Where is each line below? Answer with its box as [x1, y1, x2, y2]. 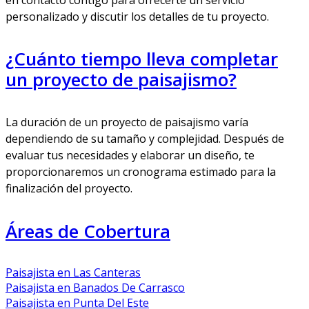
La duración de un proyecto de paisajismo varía [6, 114, 248, 130]
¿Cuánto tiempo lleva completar [6, 46, 278, 72]
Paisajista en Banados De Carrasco [6, 280, 185, 296]
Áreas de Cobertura [6, 218, 170, 243]
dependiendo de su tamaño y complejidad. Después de [6, 130, 284, 146]
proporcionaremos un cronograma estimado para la [6, 163, 276, 179]
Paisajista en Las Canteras [6, 265, 141, 281]
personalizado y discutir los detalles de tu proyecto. [6, 8, 269, 24]
